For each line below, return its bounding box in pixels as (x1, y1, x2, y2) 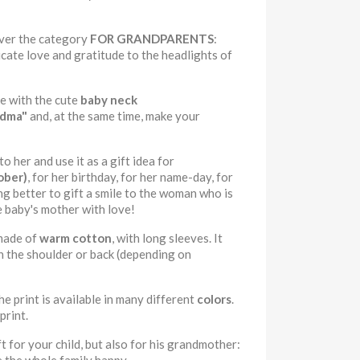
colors (197, 292, 231, 306)
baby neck (80, 92, 137, 107)
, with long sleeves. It (112, 231, 223, 245)
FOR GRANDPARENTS (88, 31, 214, 46)
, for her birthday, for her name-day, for (27, 170, 233, 184)
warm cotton (37, 231, 112, 245)
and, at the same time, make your (27, 108, 200, 123)
